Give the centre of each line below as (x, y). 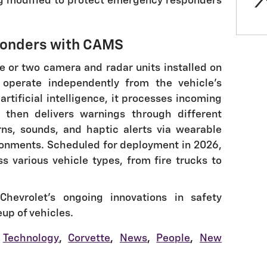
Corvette (89, 239)
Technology (31, 239)
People (173, 239)
